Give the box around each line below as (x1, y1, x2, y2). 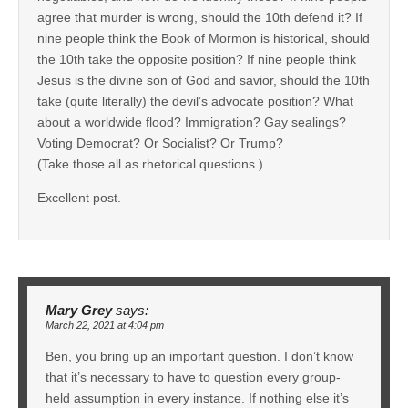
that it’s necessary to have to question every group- (46, 369, 341, 384)
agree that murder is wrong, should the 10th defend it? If (37, 9, 362, 25)
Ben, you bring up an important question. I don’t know (46, 348, 353, 363)
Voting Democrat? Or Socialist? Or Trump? (37, 135, 283, 150)
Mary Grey (46, 302, 112, 318)
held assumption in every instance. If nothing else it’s (46, 390, 349, 405)
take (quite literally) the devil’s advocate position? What (37, 93, 353, 108)
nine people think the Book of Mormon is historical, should (37, 30, 370, 46)
